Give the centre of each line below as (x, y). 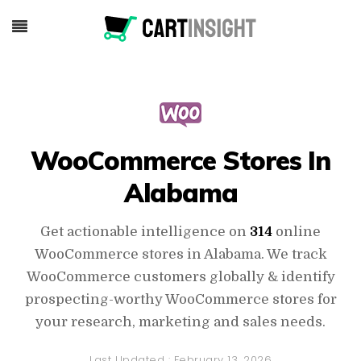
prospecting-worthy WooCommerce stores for (180, 299)
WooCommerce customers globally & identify (180, 277)
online (297, 232)
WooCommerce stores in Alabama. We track (180, 254)
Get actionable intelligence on (145, 232)
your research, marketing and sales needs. (180, 322)
